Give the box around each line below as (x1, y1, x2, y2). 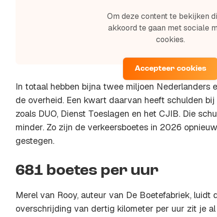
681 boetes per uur (15, 163, 158, 179)
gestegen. (15, 135, 54, 146)
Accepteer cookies (135, 65, 206, 73)
